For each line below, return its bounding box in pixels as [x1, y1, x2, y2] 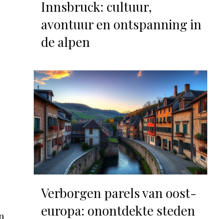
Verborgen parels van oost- [41, 184, 197, 202]
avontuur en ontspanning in [41, 16, 201, 33]
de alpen [41, 33, 90, 51]
